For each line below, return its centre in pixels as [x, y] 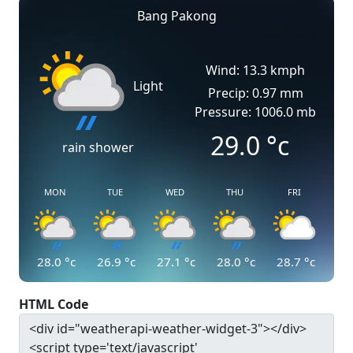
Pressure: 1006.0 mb [255, 112]
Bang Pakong [176, 16]
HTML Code [54, 304]
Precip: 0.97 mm [255, 93]
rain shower [98, 147]
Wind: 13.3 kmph [255, 70]
